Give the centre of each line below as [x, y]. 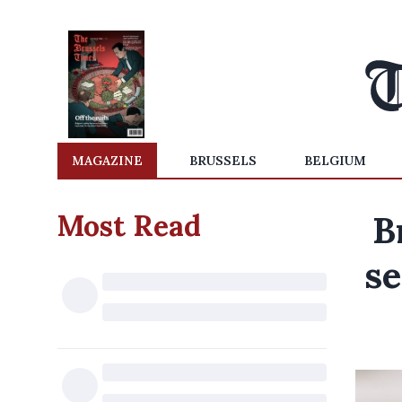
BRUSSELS [223, 161]
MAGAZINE [107, 161]
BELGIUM [335, 161]
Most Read [129, 226]
